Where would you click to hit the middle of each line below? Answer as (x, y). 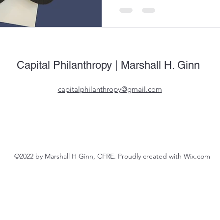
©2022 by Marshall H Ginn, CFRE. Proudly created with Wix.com (112, 156)
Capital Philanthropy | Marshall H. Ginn (108, 65)
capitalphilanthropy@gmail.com (110, 89)
